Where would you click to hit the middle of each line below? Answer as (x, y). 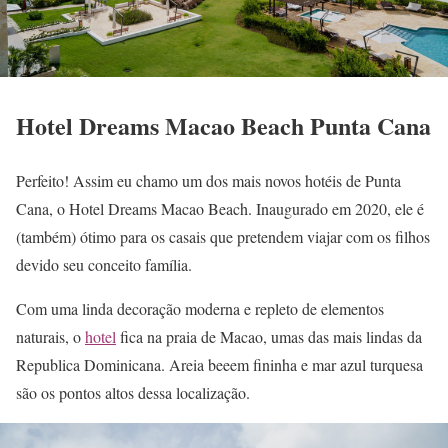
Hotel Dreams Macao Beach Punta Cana (223, 125)
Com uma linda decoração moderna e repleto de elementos (200, 308)
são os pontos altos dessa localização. (133, 392)
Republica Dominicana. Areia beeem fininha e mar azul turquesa (219, 364)
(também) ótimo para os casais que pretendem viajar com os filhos (223, 236)
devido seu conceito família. (104, 264)
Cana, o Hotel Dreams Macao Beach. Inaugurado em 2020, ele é (220, 208)
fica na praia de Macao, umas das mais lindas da (269, 336)
